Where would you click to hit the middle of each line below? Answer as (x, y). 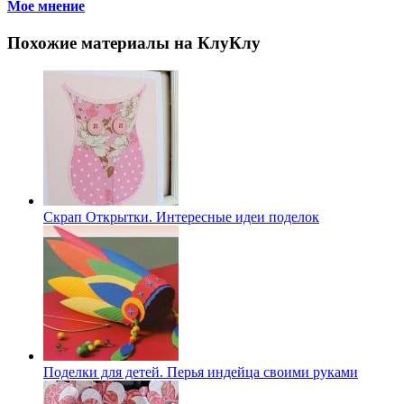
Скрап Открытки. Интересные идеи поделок (181, 216)
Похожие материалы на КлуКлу (134, 43)
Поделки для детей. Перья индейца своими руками (201, 372)
